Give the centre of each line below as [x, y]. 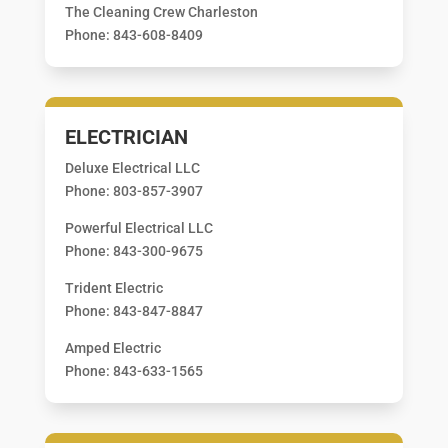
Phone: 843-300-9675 [133, 250]
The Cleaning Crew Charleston [161, 11]
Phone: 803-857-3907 [133, 190]
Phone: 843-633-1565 [133, 370]
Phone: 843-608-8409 [133, 34]
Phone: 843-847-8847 [133, 310]
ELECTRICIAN [126, 136]
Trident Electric [113, 287]
